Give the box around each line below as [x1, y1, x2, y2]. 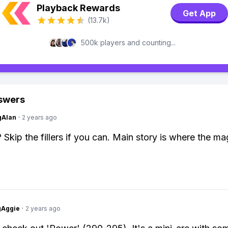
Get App [182, 7, 216, 19]
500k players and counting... [81, 38, 176, 47]
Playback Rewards [37, 3, 120, 13]
